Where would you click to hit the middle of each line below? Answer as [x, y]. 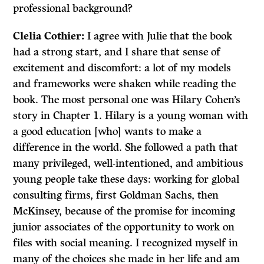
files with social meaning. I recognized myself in [126, 243]
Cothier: [66, 36]
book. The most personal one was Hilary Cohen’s [127, 100]
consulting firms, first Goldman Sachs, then [116, 195]
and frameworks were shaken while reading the [125, 84]
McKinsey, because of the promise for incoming [124, 211]
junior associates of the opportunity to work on [124, 227]
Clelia [27, 36]
